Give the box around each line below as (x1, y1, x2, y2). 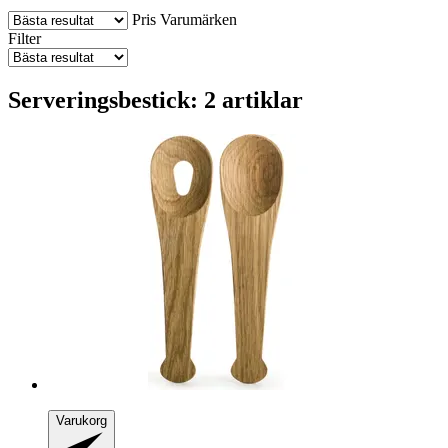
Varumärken (160, 10, 237, 28)
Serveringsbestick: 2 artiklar (8, 86, 303, 113)
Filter (8, 29, 41, 47)
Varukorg (56, 412, 107, 428)
